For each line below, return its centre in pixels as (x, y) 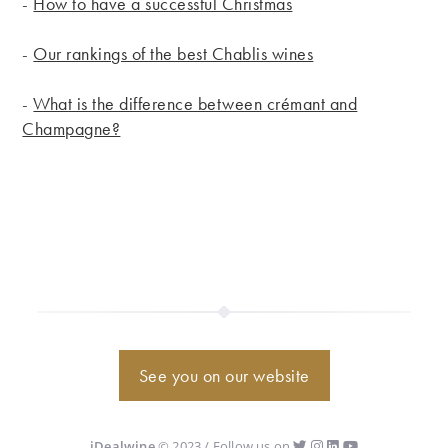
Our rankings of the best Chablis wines (173, 53)
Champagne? (71, 128)
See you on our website (224, 375)
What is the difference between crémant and (195, 103)
